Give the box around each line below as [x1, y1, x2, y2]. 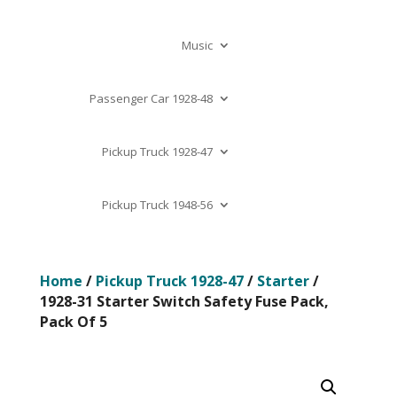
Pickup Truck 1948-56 [101, 197, 213, 213]
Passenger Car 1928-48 [89, 90, 213, 106]
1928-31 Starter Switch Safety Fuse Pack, [39, 292, 329, 311]
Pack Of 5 [39, 312, 107, 331]
